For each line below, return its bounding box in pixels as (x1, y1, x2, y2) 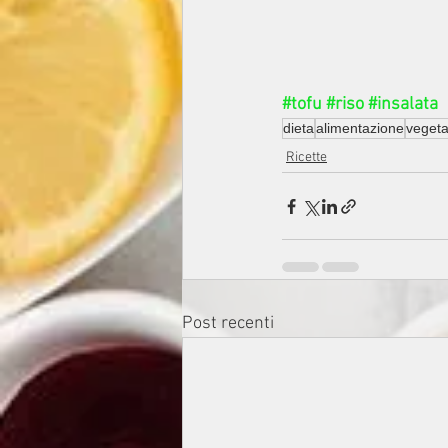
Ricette (286, 149, 327, 167)
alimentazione (316, 120, 404, 137)
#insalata (368, 94, 438, 116)
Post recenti (182, 313, 274, 335)
